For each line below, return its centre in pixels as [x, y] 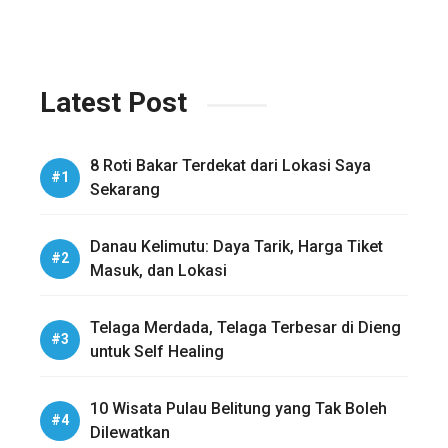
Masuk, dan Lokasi [158, 270]
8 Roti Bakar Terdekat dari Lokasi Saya [230, 165]
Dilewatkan [130, 432]
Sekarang [125, 189]
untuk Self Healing [157, 351]
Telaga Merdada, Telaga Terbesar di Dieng [245, 327]
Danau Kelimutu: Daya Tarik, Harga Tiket [236, 246]
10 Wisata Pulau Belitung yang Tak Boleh [238, 408]
